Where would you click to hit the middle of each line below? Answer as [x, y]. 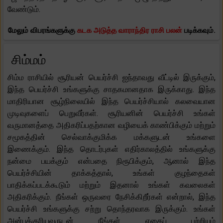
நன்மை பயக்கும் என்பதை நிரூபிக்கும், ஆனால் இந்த [111, 161]
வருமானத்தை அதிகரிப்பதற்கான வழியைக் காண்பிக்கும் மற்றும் [111, 125]
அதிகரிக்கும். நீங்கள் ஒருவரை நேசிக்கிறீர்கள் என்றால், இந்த [111, 197]
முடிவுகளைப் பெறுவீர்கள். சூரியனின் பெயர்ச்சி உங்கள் [111, 113]
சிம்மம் [29, 59]
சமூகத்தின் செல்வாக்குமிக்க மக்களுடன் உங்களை [111, 137]
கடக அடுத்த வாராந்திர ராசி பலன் [129, 30]
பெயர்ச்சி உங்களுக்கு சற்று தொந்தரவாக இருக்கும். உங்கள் [111, 209]
